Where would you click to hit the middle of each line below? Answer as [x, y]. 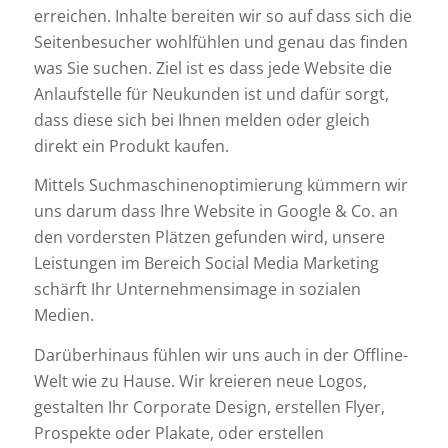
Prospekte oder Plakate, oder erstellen [178, 432]
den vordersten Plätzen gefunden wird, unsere [209, 237]
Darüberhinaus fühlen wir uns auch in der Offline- [220, 354]
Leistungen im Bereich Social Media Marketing [206, 263]
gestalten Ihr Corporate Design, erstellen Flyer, [209, 406]
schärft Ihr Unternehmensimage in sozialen [197, 289]
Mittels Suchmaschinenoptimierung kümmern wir [220, 185]
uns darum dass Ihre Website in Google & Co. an [215, 211]
